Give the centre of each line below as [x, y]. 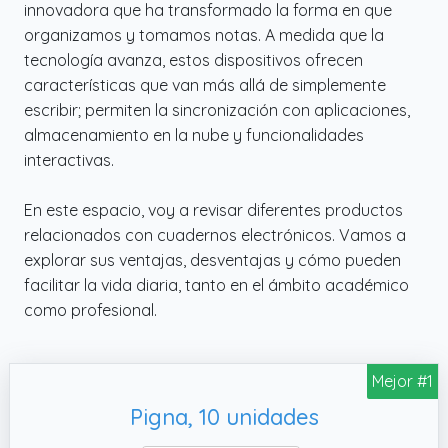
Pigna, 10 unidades [224, 416]
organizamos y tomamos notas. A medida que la [204, 34]
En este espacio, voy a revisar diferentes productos [213, 209]
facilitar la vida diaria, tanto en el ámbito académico [216, 284]
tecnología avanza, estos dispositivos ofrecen [193, 59]
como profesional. [90, 309]
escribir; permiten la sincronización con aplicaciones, [217, 109]
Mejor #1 [402, 380]
